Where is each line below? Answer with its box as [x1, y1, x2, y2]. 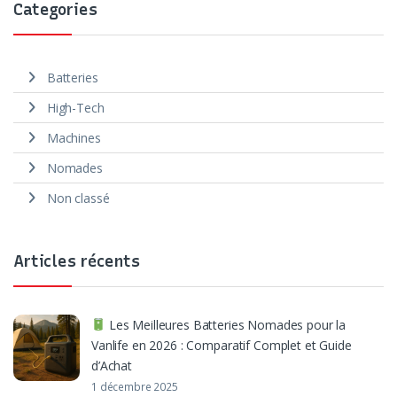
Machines [46, 128, 101, 146]
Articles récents [13, 251, 140, 271]
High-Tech [46, 99, 105, 117]
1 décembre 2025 [91, 379, 178, 395]
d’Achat [91, 357, 133, 375]
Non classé [46, 189, 110, 206]
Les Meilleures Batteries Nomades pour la [105, 316, 346, 334]
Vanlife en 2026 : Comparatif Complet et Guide [91, 337, 352, 354]
